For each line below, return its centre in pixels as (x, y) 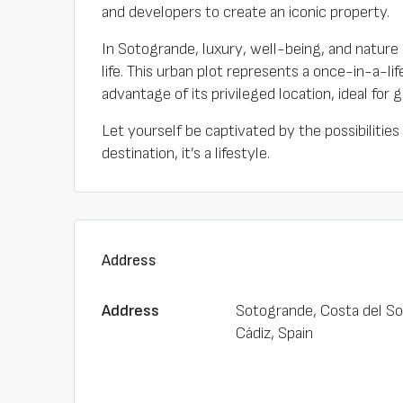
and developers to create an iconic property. (246, 12)
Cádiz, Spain (274, 333)
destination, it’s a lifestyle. (186, 153)
